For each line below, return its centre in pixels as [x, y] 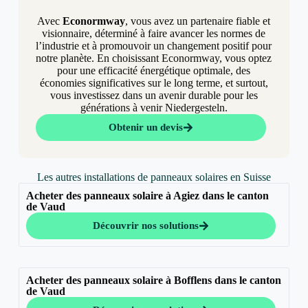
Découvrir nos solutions [145, 226]
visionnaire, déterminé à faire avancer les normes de [154, 34]
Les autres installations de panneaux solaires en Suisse [154, 177]
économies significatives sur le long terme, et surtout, [154, 83]
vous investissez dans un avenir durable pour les [154, 96]
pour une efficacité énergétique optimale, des [154, 71]
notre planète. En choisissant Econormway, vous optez [154, 58]
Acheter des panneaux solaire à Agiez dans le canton [147, 196]
